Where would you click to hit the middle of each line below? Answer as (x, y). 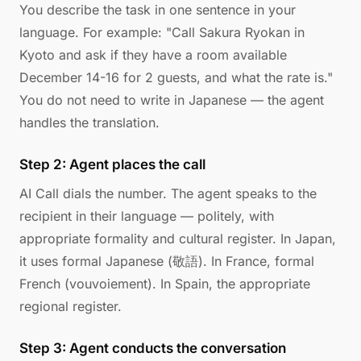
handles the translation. (89, 122)
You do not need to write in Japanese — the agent (172, 100)
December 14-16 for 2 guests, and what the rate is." (176, 77)
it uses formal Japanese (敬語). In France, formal (167, 261)
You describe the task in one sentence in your (158, 10)
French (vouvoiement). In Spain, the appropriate (165, 284)
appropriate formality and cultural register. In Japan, (178, 239)
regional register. (71, 306)
